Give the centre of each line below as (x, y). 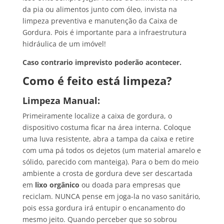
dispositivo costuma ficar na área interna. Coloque (106, 127)
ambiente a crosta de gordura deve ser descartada (107, 173)
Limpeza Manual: (61, 101)
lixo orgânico (58, 185)
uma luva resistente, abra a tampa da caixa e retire (108, 139)
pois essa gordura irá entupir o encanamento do (103, 208)
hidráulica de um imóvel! (64, 44)
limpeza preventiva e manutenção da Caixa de (100, 21)
